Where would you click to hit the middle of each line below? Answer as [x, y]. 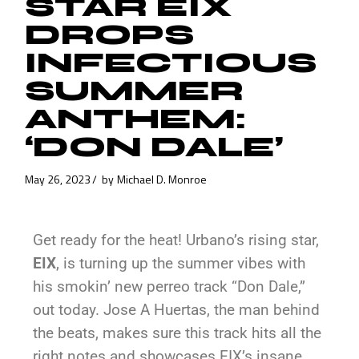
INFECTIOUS [171, 64]
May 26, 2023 [58, 179]
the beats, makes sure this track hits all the [177, 333]
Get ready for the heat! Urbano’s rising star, [176, 240]
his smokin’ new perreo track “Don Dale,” [169, 287]
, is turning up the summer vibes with [181, 264]
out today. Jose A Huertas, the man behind [177, 310]
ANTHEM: [135, 120]
